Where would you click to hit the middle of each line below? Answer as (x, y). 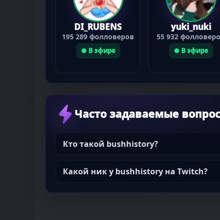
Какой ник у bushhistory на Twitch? (135, 171)
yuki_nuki (191, 27)
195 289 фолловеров (98, 37)
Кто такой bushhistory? (110, 144)
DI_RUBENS (98, 27)
